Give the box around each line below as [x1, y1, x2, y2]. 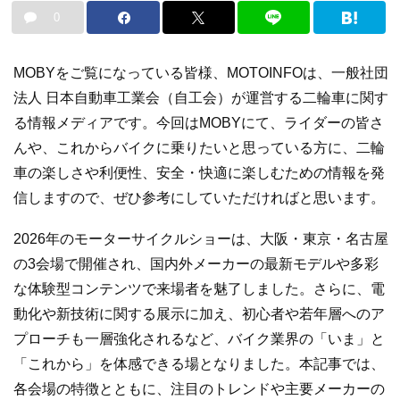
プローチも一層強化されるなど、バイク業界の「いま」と [13, 330, 385, 346]
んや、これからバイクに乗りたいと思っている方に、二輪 [13, 140, 385, 156]
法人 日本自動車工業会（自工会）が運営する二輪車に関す [13, 90, 388, 106]
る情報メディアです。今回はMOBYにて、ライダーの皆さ [13, 115, 384, 131]
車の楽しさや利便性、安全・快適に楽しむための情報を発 [13, 165, 385, 181]
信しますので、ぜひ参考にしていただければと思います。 [13, 190, 385, 206]
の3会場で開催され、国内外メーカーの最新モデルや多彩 [13, 255, 379, 271]
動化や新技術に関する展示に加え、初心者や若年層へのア [13, 305, 385, 321]
